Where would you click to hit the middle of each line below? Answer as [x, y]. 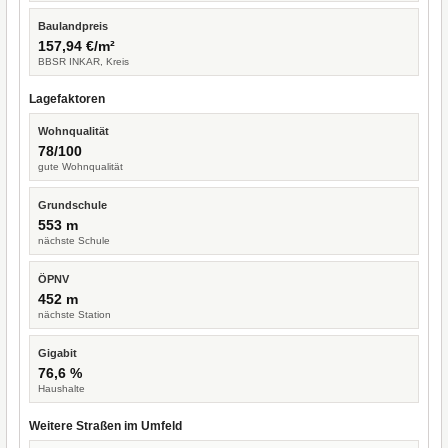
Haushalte [61, 388]
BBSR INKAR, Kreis [83, 61]
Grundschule [72, 205]
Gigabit [57, 353]
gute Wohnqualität [80, 166]
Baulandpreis [73, 26]
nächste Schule [74, 240]
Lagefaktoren [67, 99]
